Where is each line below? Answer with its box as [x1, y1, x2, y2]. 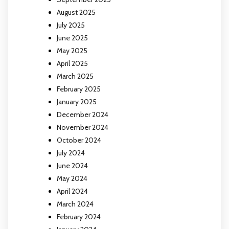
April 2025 [57, 58, 88, 68]
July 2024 [57, 148, 85, 157]
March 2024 [57, 199, 94, 209]
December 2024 [57, 109, 108, 119]
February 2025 [57, 84, 101, 94]
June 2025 [57, 33, 88, 42]
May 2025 [57, 45, 87, 55]
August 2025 [57, 7, 96, 17]
